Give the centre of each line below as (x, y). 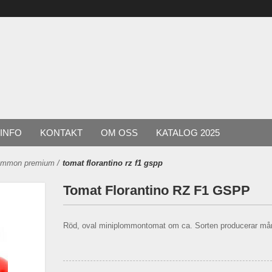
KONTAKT (61, 133)
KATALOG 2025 (188, 133)
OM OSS (119, 133)
